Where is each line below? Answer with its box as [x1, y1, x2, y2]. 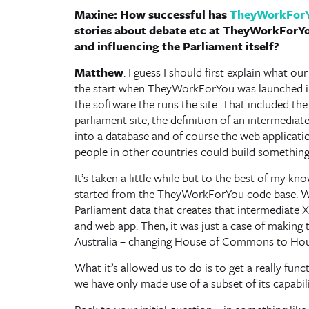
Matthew [74, 63, 123, 81]
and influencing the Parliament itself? [74, 37, 279, 54]
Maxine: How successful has [74, 6, 230, 23]
